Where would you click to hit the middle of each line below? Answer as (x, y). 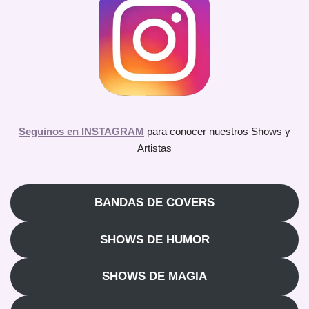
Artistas (154, 148)
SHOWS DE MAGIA (154, 277)
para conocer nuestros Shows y (217, 132)
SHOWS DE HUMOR (154, 239)
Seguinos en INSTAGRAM (81, 132)
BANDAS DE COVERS (154, 203)
